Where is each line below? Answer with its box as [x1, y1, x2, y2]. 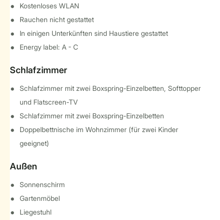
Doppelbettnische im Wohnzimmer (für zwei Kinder [20, 125, 178, 134]
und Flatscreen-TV [20, 98, 78, 106]
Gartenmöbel [20, 194, 60, 202]
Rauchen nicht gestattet [20, 15, 94, 24]
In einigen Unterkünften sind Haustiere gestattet [20, 29, 168, 37]
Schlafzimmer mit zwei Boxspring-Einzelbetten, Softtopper [20, 84, 201, 92]
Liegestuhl [20, 208, 52, 216]
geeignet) [20, 139, 49, 147]
